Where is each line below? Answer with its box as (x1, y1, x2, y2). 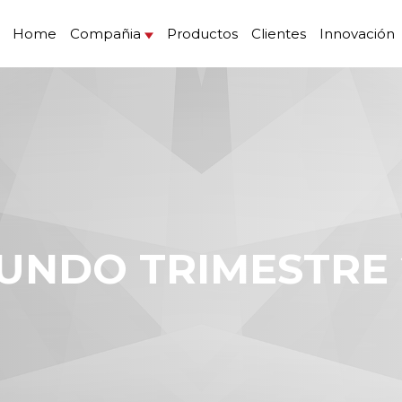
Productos (167, 25, 238, 42)
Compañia (70, 25, 141, 42)
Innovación (319, 25, 395, 42)
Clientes (251, 25, 306, 42)
